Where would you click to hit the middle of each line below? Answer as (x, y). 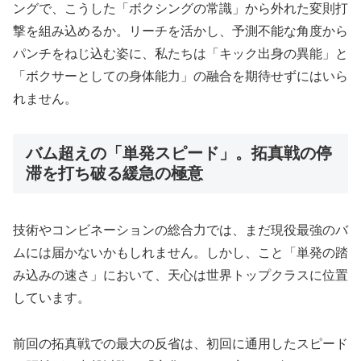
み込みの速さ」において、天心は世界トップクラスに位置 (180, 276)
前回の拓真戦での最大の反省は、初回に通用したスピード (180, 344)
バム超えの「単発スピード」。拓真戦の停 (179, 153)
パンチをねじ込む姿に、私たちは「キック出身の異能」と (180, 54)
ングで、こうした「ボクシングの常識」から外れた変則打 (180, 9)
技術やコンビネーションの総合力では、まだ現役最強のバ (180, 230)
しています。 (52, 298)
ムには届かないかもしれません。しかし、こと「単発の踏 (180, 253)
